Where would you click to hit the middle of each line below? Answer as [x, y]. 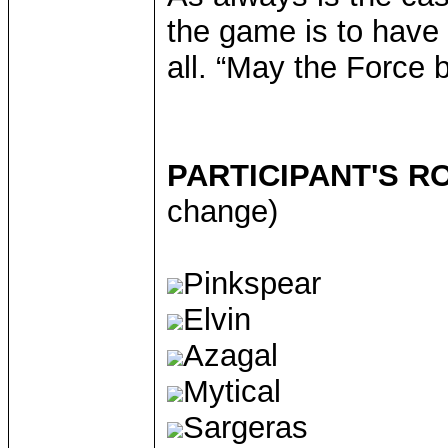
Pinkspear [252, 283]
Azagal [230, 355]
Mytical [232, 391]
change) [222, 211]
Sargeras [245, 427]
